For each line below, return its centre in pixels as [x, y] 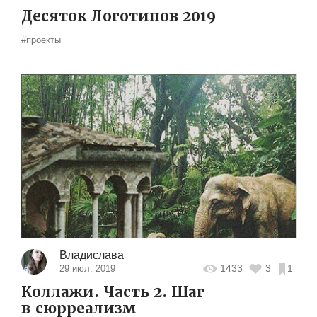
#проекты [41, 40]
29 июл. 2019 [87, 268]
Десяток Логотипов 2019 [119, 16]
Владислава [91, 255]
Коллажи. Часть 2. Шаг [113, 292]
